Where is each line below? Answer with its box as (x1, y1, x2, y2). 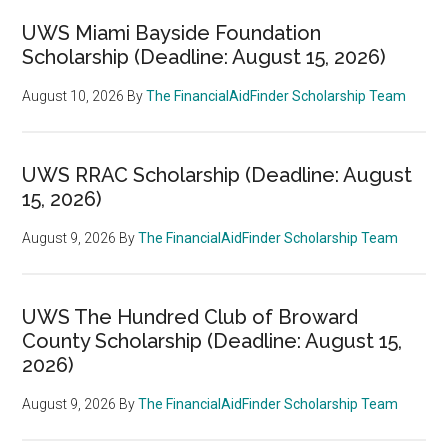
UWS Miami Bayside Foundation (22, 20, 322, 45)
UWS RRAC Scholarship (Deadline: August (22, 162, 413, 187)
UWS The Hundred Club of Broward (22, 304, 359, 329)
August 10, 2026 (22, 87, 125, 104)
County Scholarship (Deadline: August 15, (22, 328, 403, 353)
